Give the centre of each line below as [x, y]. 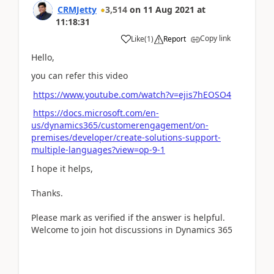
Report [175, 39]
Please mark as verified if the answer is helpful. [128, 217]
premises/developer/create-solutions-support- [126, 137]
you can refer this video [80, 76]
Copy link [215, 38]
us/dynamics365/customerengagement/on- [120, 125]
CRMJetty [77, 9]
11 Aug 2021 [169, 9]
